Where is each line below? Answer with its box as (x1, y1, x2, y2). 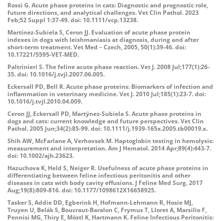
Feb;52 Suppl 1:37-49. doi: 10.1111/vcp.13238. (7, 16, 138, 24)
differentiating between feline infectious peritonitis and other (7, 171, 190, 180)
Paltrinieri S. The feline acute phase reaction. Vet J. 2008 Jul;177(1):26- (7, 63, 210, 71)
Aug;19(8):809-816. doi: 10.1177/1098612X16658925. (7, 186, 156, 194)
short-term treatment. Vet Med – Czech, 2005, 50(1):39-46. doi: (7, 43, 186, 51)
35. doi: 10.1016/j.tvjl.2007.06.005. (7, 70, 105, 78)
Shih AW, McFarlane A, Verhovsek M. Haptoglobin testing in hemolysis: (7, 137, 214, 145)
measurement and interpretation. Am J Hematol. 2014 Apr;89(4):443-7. (7, 144, 211, 152)
